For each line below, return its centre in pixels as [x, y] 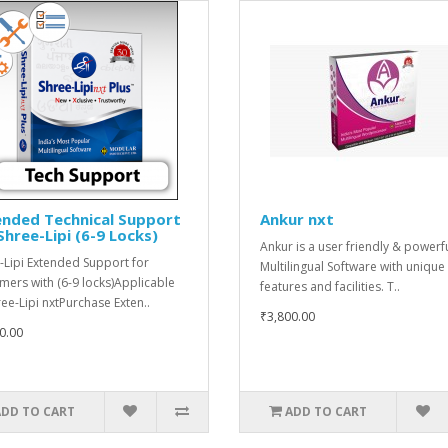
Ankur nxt [297, 218]
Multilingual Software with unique [352, 266]
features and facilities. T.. [330, 286]
